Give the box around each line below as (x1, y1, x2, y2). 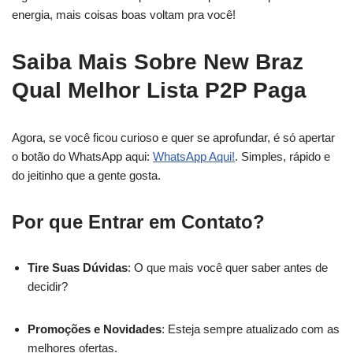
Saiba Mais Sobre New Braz (12, 50, 303, 74)
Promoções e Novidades (28, 322, 162, 336)
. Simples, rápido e (235, 150, 330, 163)
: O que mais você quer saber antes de (128, 261, 328, 274)
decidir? (28, 280, 68, 293)
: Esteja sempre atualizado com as (162, 322, 340, 336)
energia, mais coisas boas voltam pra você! (12, 8, 236, 21)
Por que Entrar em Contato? (12, 211, 265, 232)
